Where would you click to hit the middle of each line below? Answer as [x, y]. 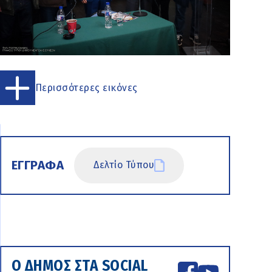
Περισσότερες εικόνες [86, 87]
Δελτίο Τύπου [124, 165]
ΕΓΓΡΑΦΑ [38, 165]
